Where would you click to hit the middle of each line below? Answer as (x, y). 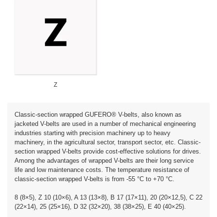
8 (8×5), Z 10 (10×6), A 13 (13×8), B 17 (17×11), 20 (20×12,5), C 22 (108, 197)
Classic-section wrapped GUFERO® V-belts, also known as (98, 115)
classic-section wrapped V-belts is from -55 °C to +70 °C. (94, 179)
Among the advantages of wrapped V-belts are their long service (104, 161)
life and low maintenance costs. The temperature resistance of (102, 170)
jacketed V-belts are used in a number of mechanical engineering (105, 124)
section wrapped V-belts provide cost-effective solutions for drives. (108, 151)
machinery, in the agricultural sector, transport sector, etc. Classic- (108, 142)
